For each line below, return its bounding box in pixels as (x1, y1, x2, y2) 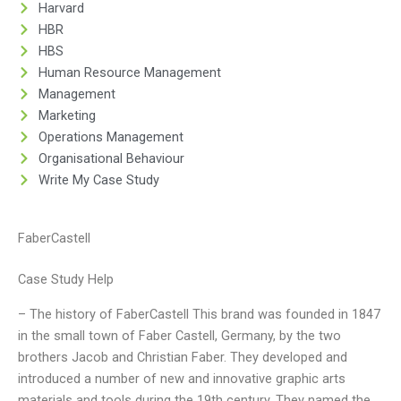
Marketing (38, 107, 96, 124)
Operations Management (38, 128, 183, 145)
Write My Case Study (38, 171, 159, 188)
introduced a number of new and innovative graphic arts (18, 370, 346, 387)
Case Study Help (18, 271, 114, 288)
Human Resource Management (38, 64, 221, 81)
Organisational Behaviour (38, 149, 184, 166)
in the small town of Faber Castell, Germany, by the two (18, 327, 341, 344)
